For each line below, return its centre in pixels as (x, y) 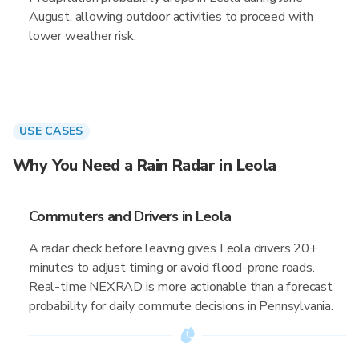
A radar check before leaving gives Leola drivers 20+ (173, 248)
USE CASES (51, 131)
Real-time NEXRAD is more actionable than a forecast (181, 287)
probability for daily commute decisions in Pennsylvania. (181, 306)
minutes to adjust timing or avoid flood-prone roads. (172, 268)
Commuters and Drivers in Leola (130, 216)
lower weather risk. (83, 36)
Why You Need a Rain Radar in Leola (145, 165)
